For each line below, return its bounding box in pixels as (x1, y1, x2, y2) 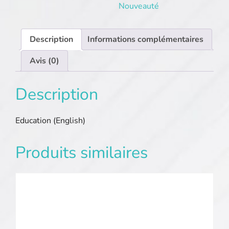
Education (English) (15, 114, 85, 126)
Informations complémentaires (87, 33, 203, 45)
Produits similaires (15, 141, 148, 164)
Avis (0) (30, 55, 59, 66)
